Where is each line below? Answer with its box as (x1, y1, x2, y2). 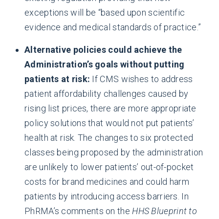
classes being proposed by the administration (24, 147, 203, 157)
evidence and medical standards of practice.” (24, 22, 201, 32)
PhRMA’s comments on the (24, 206, 132, 216)
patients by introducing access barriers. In (24, 191, 189, 201)
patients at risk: (24, 74, 92, 84)
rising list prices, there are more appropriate (24, 103, 197, 113)
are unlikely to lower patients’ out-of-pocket (24, 162, 194, 172)
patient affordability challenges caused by (24, 88, 189, 99)
